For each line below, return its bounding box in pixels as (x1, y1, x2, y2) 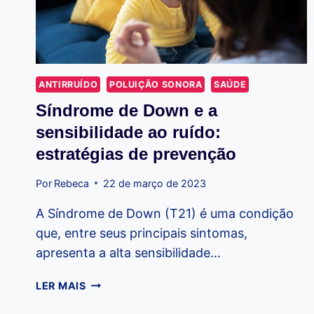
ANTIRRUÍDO (39, 79, 98, 90)
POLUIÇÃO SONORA (109, 79, 203, 90)
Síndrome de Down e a (36, 101, 217, 121)
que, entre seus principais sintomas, (36, 225, 247, 240)
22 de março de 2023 (103, 177, 207, 189)
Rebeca (54, 177, 90, 189)
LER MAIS (36, 279, 86, 292)
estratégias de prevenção (36, 144, 236, 164)
